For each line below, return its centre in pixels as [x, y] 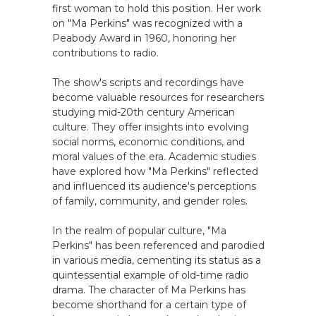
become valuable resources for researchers [158, 97]
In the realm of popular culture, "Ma [139, 231]
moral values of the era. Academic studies [154, 157]
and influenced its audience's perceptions [154, 186]
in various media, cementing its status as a [157, 260]
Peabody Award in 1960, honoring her [144, 38]
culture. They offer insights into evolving [151, 127]
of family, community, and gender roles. [150, 201]
